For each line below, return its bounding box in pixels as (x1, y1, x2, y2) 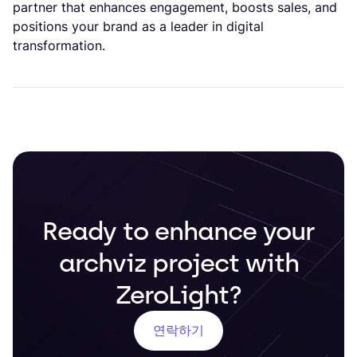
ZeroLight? (116, 279, 241, 310)
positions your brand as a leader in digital (13, 18, 264, 34)
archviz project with (58, 247, 299, 278)
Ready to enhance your (42, 215, 315, 246)
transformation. (13, 37, 105, 53)
